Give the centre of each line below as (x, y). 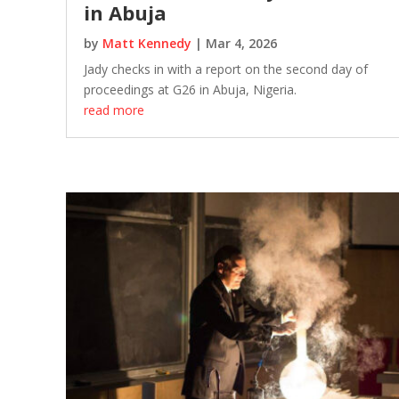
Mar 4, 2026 (241, 44)
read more (114, 110)
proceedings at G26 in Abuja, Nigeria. (190, 90)
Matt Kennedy (147, 44)
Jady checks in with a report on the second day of (225, 69)
